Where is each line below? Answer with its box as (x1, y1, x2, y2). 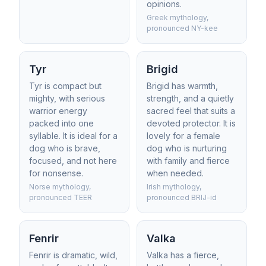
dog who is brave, (29, 143, 100, 153)
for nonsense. (29, 168, 83, 178)
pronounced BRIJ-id (147, 193, 217, 202)
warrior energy (29, 106, 87, 116)
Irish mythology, (147, 182, 201, 191)
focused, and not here (29, 156, 117, 166)
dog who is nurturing (147, 143, 227, 153)
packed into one (29, 118, 94, 128)
